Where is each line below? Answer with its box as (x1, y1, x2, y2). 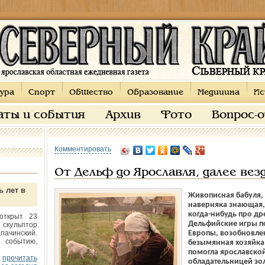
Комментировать (54, 145, 111, 153)
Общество (69, 89, 113, 96)
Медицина (197, 89, 240, 96)
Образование (127, 89, 183, 96)
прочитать (2, 254, 37, 262)
